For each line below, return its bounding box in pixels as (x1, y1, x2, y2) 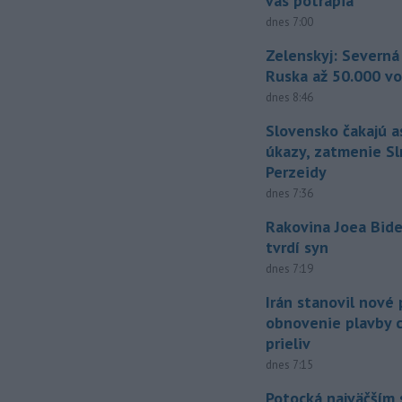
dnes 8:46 (266, 90, 314, 106)
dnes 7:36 (266, 186, 314, 202)
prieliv (266, 333, 311, 354)
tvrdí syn (266, 237, 329, 258)
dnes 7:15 (266, 357, 314, 373)
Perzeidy (266, 162, 328, 183)
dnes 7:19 (266, 261, 314, 277)
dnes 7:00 (266, 14, 314, 31)
